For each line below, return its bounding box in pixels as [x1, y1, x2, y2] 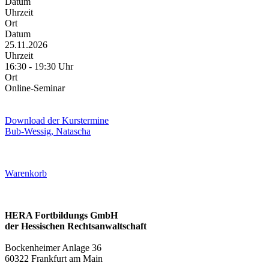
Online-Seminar [5, 83, 65, 94]
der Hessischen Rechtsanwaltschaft [5, 221, 147, 232]
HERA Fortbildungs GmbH [5, 210, 118, 221]
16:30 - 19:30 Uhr [5, 61, 73, 72]
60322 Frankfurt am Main [5, 253, 103, 264]
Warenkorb [5, 168, 47, 179]
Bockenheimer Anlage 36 [5, 243, 101, 253]
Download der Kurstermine [5, 115, 109, 126]
